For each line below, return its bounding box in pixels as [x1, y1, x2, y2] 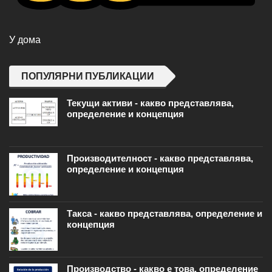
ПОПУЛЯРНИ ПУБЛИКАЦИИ [21, 71, 154, 82]
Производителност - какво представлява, [67, 153, 253, 164]
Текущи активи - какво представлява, [67, 98, 234, 109]
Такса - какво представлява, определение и [67, 208, 262, 219]
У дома [9, 35, 41, 46]
